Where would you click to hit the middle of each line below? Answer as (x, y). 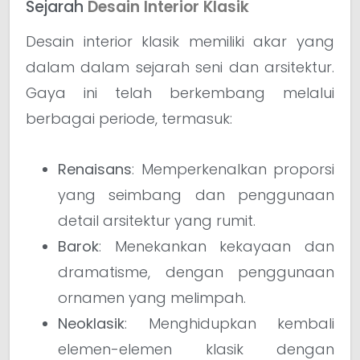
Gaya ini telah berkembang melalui (180, 92)
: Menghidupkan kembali (229, 323)
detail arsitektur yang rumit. (157, 220)
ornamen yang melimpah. (152, 297)
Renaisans (95, 169)
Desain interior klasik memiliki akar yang (180, 41)
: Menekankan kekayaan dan (217, 246)
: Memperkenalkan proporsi (233, 169)
